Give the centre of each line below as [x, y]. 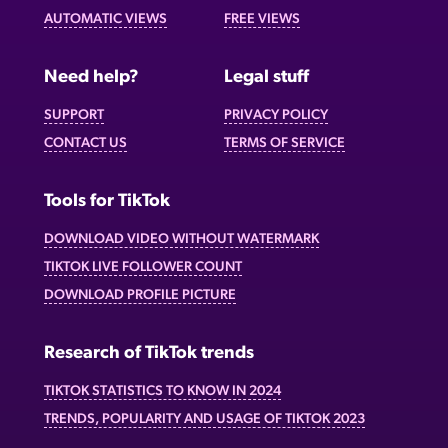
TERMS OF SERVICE [284, 143]
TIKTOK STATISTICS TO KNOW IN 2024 [162, 391]
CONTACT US [85, 143]
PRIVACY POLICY [276, 115]
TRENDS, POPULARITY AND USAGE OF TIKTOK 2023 [204, 419]
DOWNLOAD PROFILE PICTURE [140, 295]
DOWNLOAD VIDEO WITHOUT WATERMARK [181, 239]
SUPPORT [74, 115]
